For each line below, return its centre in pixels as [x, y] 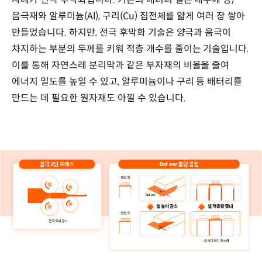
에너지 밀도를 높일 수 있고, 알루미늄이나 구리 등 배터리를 [127, 81]
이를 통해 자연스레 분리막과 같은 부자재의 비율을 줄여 [121, 65]
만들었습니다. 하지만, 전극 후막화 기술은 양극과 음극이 [122, 32]
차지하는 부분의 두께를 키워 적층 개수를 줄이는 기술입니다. [131, 49]
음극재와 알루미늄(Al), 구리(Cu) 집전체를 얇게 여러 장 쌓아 [129, 16]
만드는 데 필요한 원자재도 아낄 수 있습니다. [99, 98]
